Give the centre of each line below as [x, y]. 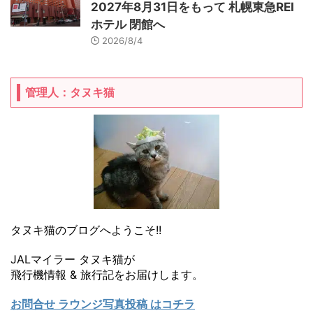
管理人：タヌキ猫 [70, 92]
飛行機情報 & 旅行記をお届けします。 [107, 275]
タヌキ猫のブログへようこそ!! [86, 230]
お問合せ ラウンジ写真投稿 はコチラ [103, 304]
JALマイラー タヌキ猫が [73, 259]
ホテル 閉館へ [128, 24]
